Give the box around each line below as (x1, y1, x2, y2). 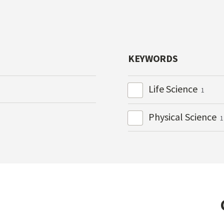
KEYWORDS (128, 52, 178, 65)
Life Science (148, 82, 199, 95)
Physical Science (148, 110, 218, 123)
